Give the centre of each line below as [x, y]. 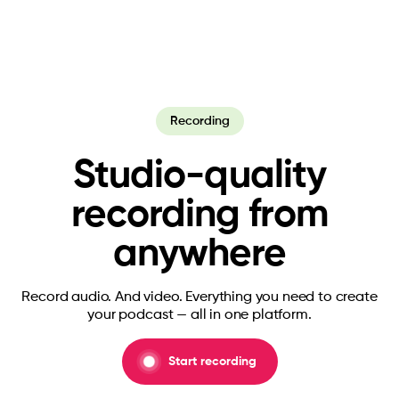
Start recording [212, 362]
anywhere [199, 255]
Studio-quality [199, 176]
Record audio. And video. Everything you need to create [199, 297]
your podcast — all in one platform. [199, 315]
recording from [199, 216]
